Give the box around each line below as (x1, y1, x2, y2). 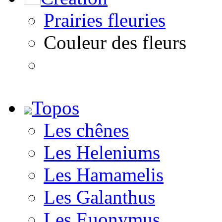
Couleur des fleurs (44, 32, 186, 53)
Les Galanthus (44, 186, 155, 208)
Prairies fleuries (44, 9, 166, 31)
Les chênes (44, 119, 129, 141)
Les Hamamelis (44, 164, 164, 185)
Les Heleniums (44, 142, 160, 163)
